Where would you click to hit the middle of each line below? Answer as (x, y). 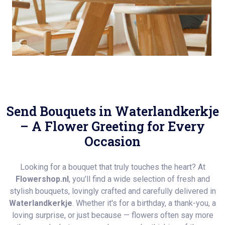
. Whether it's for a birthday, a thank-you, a (144, 203)
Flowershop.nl (42, 179)
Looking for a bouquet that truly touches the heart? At (113, 167)
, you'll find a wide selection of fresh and (139, 179)
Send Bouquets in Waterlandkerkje (113, 111)
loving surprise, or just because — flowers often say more (113, 215)
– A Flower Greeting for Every (113, 126)
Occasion (113, 141)
